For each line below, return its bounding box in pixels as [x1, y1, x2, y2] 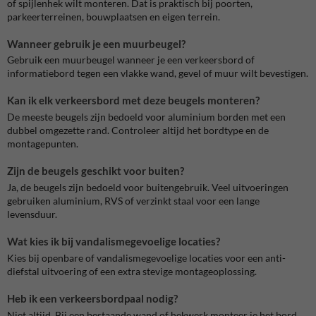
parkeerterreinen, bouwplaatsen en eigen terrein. [7, 10, 220, 23]
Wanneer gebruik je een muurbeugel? [7, 37, 186, 50]
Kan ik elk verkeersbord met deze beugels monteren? [7, 94, 260, 107]
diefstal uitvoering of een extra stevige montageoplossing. [7, 265, 257, 277]
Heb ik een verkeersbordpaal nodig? [7, 291, 178, 305]
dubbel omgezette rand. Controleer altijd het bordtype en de [7, 124, 269, 137]
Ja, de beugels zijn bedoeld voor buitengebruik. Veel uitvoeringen [7, 181, 288, 194]
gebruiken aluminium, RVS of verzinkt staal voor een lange [7, 195, 260, 207]
